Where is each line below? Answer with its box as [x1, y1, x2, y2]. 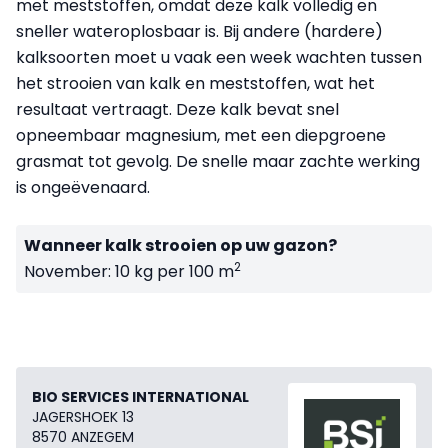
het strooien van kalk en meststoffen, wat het [16, 71, 375, 95]
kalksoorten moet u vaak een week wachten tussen [16, 45, 422, 69]
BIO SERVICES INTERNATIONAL [32, 386, 249, 407]
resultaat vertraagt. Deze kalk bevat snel [16, 97, 339, 121]
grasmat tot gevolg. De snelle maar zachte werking [16, 149, 420, 173]
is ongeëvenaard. [16, 175, 154, 199]
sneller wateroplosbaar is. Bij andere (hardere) [16, 19, 383, 43]
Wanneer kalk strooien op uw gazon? [24, 233, 340, 257]
